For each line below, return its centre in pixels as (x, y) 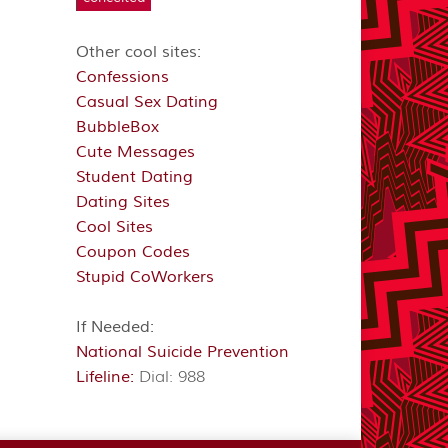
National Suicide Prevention (182, 351)
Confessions (122, 76)
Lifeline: (107, 376)
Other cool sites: (138, 51)
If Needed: (115, 326)
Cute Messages (135, 151)
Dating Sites (123, 201)
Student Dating (134, 176)
